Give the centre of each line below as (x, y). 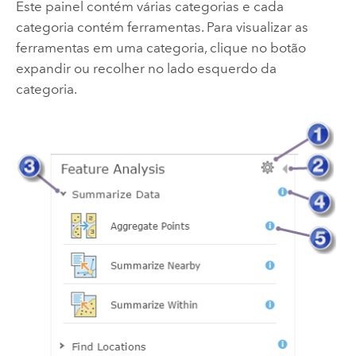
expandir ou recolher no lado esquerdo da (146, 68)
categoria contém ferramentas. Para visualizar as (162, 27)
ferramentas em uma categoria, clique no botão (161, 47)
